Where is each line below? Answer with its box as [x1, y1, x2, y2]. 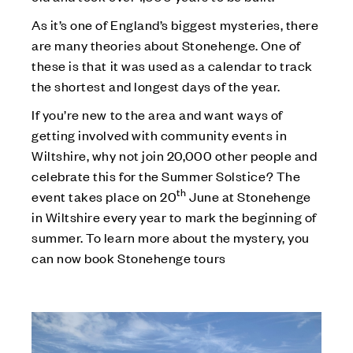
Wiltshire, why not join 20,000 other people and [32, 146, 318, 164]
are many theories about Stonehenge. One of [32, 35, 301, 54]
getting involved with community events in [32, 125, 288, 143]
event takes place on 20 [32, 187, 177, 205]
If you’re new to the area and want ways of [32, 105, 283, 123]
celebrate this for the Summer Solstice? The [32, 166, 301, 184]
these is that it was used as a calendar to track [32, 56, 313, 74]
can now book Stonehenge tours [32, 248, 226, 266]
